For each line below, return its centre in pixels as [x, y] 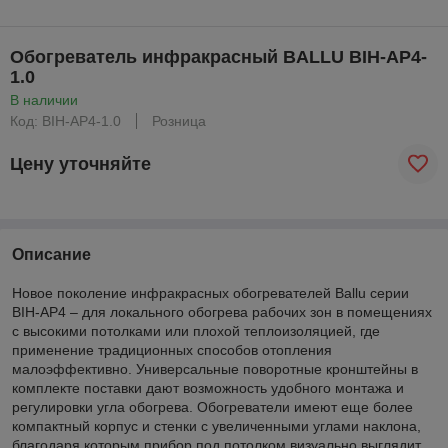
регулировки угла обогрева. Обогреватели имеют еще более [212, 407]
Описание [51, 254]
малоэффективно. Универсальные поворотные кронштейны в [215, 369]
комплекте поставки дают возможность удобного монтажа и [208, 388]
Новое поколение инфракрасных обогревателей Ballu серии [210, 293]
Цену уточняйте [80, 163]
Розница [179, 121]
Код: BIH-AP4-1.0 [65, 121]
